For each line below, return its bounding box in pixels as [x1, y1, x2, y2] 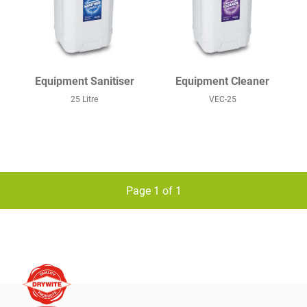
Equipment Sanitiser [34, 73, 134, 88]
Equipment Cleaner [175, 73, 270, 88]
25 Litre [71, 93, 99, 104]
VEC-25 [208, 93, 236, 104]
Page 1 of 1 [125, 183, 182, 197]
